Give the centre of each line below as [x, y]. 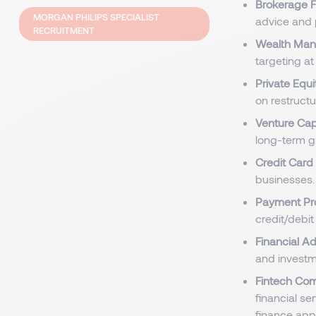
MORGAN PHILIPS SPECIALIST [96, 17]
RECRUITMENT [64, 30]
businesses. [285, 179]
